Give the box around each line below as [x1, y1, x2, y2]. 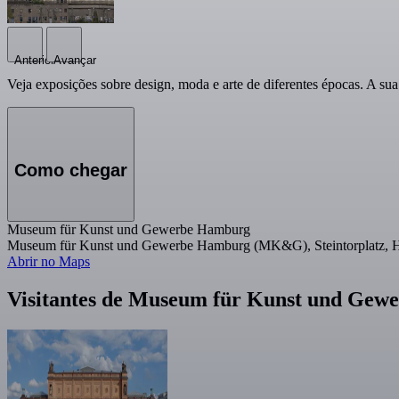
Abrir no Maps [7, 254, 90, 270]
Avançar [53, 53, 96, 67]
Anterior [14, 53, 54, 67]
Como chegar [14, 159, 127, 180]
